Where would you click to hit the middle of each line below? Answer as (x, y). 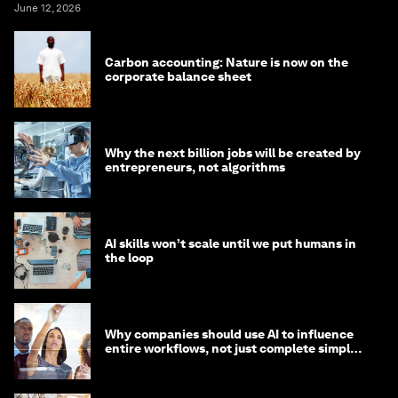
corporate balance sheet (178, 77)
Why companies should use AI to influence (229, 334)
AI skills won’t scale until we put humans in (231, 244)
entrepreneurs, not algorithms (195, 167)
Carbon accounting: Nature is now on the (227, 63)
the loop (129, 258)
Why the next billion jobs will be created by (233, 153)
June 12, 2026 (48, 8)
